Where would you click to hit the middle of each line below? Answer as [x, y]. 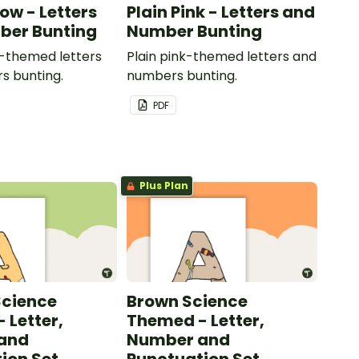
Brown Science [187, 301]
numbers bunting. [182, 75]
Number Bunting [194, 31]
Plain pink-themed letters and [221, 56]
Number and [178, 339]
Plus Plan [162, 185]
